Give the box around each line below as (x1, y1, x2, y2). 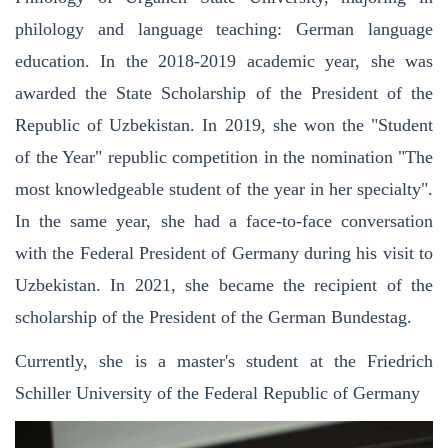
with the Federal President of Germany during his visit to (15, 242, 433, 263)
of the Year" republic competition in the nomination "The (15, 146, 433, 167)
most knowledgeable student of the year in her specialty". (15, 178, 433, 199)
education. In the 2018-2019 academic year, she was (15, 50, 433, 71)
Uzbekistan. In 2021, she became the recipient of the (15, 274, 433, 295)
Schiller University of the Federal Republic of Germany (15, 382, 420, 403)
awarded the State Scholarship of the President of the (15, 82, 433, 103)
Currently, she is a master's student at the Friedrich (15, 350, 433, 371)
